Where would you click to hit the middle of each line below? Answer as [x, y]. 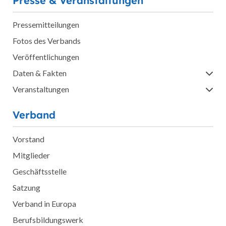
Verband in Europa [44, 204]
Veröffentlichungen [46, 57]
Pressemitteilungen [46, 25]
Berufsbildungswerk [48, 220]
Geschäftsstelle [40, 172]
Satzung [26, 188]
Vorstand [29, 139]
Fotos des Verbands [47, 41]
